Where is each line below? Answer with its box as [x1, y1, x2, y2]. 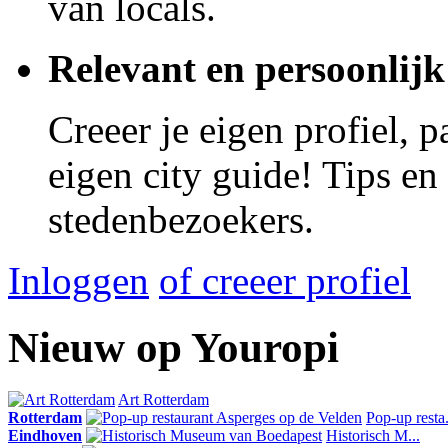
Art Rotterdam [118, 391, 209, 409]
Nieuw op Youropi [8, 323, 339, 371]
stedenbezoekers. [48, 197, 314, 241]
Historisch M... [326, 427, 420, 445]
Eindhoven [8, 427, 82, 445]
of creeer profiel [159, 258, 411, 302]
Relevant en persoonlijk [48, 46, 445, 90]
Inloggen [8, 258, 149, 302]
